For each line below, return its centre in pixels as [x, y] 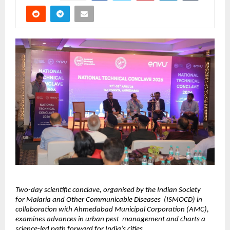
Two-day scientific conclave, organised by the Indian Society [108, 190]
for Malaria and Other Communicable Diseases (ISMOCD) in [109, 200]
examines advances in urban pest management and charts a [110, 220]
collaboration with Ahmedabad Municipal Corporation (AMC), [112, 210]
